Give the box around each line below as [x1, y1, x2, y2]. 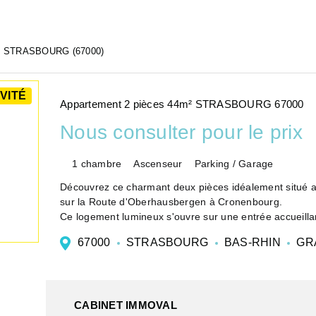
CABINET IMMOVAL [74, 299, 177, 312]
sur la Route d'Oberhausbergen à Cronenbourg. [88, 196, 286, 208]
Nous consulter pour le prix [60, 121, 303, 143]
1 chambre [72, 157, 122, 169]
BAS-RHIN [221, 236, 284, 249]
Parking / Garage [194, 157, 274, 169]
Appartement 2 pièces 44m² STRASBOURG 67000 [60, 97, 304, 110]
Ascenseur [133, 157, 183, 169]
